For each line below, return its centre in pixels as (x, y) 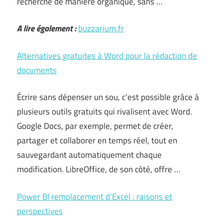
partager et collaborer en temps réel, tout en (97, 140)
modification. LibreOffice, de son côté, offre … (99, 169)
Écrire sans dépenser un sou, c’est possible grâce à (108, 97)
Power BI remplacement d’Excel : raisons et (95, 196)
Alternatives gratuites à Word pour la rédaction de (107, 56)
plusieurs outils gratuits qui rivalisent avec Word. (105, 111)
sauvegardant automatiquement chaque (89, 155)
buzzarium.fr (101, 28)
